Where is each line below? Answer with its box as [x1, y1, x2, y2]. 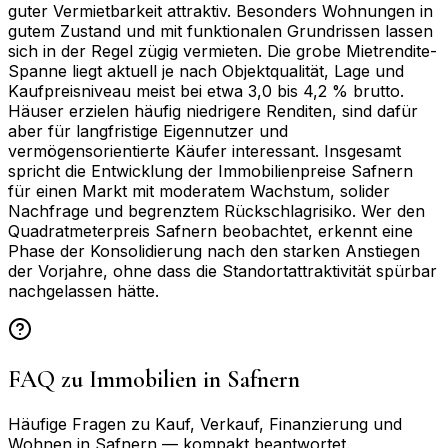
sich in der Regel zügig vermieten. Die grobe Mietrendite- [8, 40, 437, 61]
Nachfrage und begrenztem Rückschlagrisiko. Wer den [8, 200, 425, 221]
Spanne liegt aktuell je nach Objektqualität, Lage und [8, 60, 404, 81]
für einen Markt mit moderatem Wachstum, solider [8, 180, 390, 201]
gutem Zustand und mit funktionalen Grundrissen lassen [8, 20, 433, 41]
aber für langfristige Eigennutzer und [8, 120, 288, 141]
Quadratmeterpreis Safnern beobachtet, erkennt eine [8, 220, 413, 241]
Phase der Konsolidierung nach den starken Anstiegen [8, 240, 420, 261]
